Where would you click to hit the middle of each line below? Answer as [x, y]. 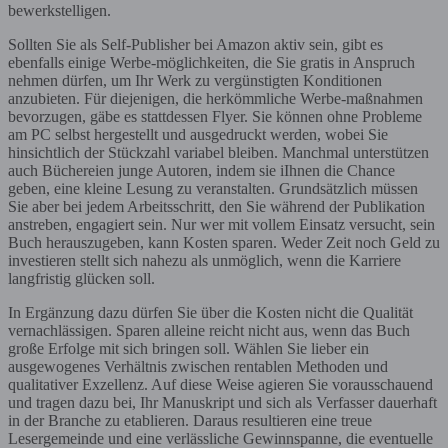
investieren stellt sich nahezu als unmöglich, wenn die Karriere [204, 260]
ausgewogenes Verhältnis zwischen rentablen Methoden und [198, 366]
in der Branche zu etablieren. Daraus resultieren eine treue [190, 420]
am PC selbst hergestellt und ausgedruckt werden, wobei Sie [198, 134]
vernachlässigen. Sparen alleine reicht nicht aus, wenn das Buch [209, 330]
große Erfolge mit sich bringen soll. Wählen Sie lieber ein [188, 348]
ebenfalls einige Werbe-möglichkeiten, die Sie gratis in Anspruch [211, 62]
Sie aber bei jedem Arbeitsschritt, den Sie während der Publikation [216, 206]
